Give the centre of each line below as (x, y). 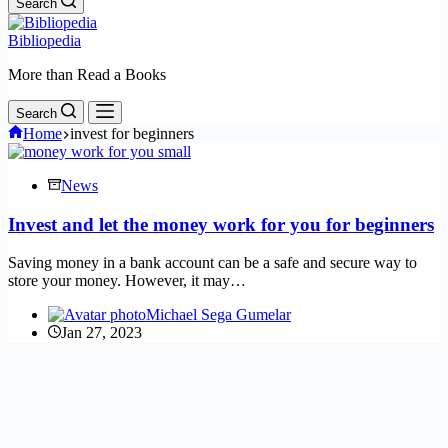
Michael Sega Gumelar (218, 315)
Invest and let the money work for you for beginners (221, 224)
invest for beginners (132, 133)
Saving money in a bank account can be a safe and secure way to (212, 263)
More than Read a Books (87, 74)
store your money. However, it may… (127, 281)
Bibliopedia (44, 40)
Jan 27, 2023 (101, 333)
